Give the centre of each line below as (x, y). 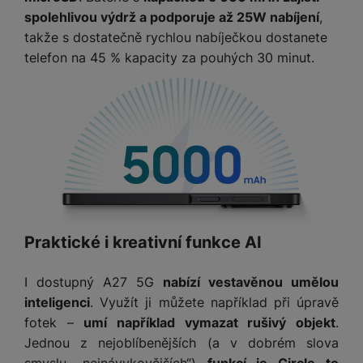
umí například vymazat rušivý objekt (210, 323)
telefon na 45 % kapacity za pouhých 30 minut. (169, 58)
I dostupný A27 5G (94, 282)
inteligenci (57, 303)
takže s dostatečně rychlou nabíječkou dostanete (176, 38)
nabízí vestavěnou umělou (251, 282)
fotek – (54, 323)
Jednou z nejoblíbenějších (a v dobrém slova (181, 343)
